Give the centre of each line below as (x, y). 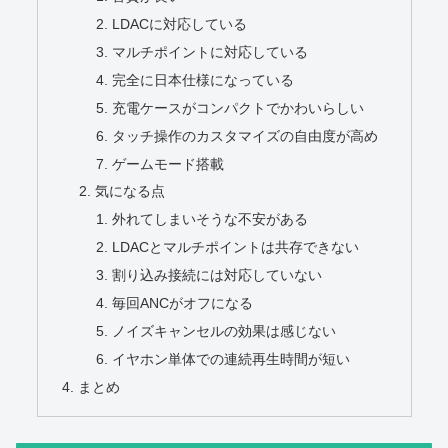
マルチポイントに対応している (210, 52)
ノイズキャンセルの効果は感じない (224, 330)
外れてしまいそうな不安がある (210, 219)
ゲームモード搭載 (168, 163)
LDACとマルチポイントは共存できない (236, 247)
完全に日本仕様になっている (203, 79)
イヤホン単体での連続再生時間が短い (231, 358)
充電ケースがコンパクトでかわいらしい (238, 107)
